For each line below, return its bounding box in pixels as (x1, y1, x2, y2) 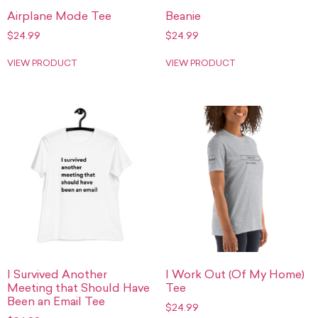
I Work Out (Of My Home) (165, 269, 305, 281)
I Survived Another (7, 269, 107, 281)
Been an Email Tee (7, 296, 105, 308)
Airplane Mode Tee (7, 11, 111, 23)
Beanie (165, 11, 201, 23)
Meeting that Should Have (7, 283, 150, 295)
